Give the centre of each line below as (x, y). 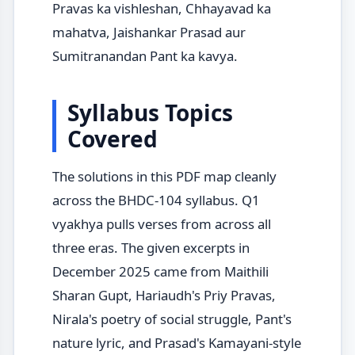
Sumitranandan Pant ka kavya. (145, 56)
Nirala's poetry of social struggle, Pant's (172, 319)
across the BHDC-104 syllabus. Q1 (156, 200)
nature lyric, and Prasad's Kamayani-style (176, 343)
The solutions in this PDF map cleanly (164, 177)
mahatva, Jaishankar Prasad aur (149, 32)
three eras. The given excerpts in (151, 248)
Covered (112, 139)
